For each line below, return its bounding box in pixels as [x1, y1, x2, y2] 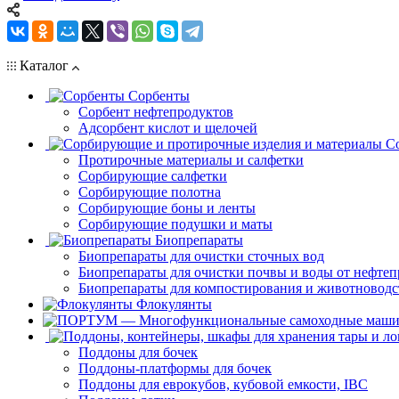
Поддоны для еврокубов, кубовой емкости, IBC [78, 376, 368, 392]
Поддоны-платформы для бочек [78, 360, 272, 376]
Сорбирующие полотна [78, 183, 221, 199]
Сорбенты [128, 87, 190, 103]
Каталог [16, 57, 72, 73]
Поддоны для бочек [78, 344, 198, 360]
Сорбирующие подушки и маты [78, 216, 273, 232]
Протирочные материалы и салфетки [78, 151, 304, 167]
